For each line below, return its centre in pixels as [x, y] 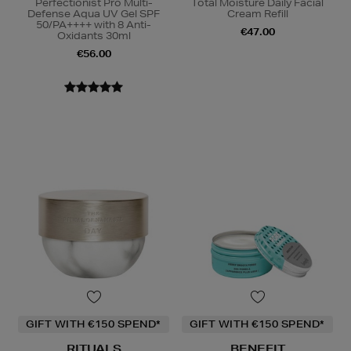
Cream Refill [257, 14]
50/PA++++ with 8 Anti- [94, 25]
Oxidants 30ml [94, 36]
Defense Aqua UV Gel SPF [94, 14]
